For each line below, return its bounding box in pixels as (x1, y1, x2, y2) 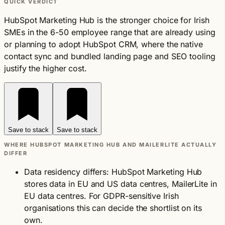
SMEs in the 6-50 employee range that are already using (4, 27, 215, 37)
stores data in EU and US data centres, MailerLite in (24, 179, 217, 189)
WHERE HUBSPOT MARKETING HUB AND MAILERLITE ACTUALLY (4, 141, 217, 148)
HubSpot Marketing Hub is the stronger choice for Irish (4, 15, 209, 25)
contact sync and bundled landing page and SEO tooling (4, 51, 215, 61)
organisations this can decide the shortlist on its (24, 203, 202, 213)
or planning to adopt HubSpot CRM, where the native (4, 39, 203, 49)
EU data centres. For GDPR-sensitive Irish (24, 191, 179, 201)
